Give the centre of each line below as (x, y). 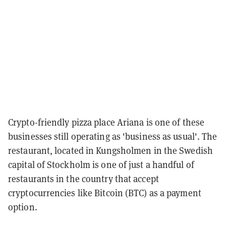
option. (23, 207)
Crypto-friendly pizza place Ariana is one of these (106, 123)
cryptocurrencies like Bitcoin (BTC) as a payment (105, 193)
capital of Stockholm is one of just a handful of (101, 165)
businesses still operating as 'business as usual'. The (113, 137)
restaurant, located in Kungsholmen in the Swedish (110, 151)
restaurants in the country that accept (83, 179)
